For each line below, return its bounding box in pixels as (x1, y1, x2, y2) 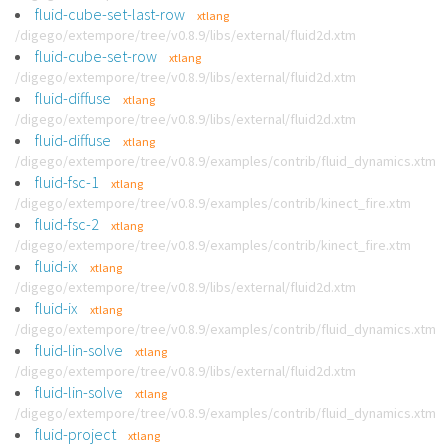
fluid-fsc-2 (35, 214, 99, 234)
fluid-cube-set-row (35, 46, 157, 66)
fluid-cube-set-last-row (35, 4, 185, 24)
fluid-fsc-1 (35, 172, 99, 192)
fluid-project (35, 424, 116, 444)
